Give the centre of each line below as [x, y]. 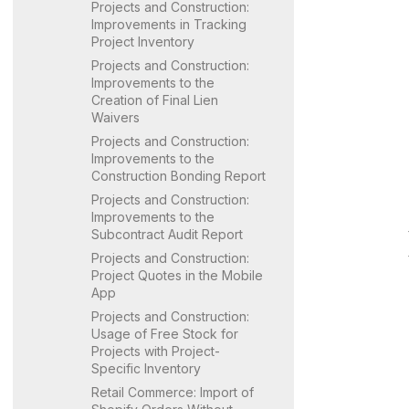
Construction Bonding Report [178, 175]
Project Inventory [143, 41]
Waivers [115, 117]
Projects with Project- [156, 351]
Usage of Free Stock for [165, 333]
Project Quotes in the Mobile [177, 275]
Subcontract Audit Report [167, 234]
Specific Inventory [146, 368]
